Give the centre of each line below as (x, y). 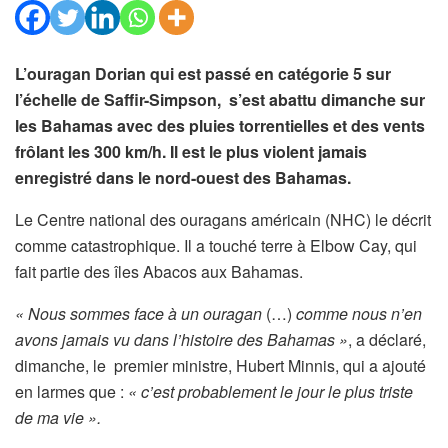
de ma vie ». (58, 417)
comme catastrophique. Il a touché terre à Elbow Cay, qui (216, 245)
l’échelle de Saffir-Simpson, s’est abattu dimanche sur (220, 99)
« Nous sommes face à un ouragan (138, 313)
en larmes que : (71, 391)
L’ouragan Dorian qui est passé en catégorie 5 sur (203, 73)
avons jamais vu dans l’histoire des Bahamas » (181, 339)
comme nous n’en (359, 313)
